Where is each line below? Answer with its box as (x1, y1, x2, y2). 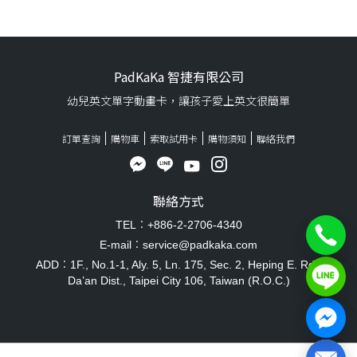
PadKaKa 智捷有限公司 (113, 67, 244, 87)
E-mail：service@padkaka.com (100, 237, 257, 251)
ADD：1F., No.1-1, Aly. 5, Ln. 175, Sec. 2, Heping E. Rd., (36, 257, 321, 271)
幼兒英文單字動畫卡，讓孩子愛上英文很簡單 (67, 92, 290, 109)
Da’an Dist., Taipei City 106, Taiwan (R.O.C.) (67, 273, 290, 287)
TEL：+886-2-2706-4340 (115, 218, 242, 231)
